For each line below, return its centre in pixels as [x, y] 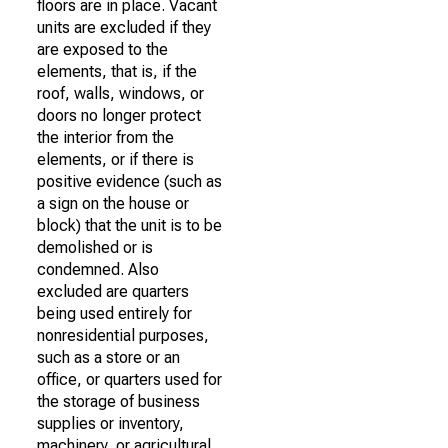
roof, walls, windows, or [120, 93]
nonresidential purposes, [123, 335]
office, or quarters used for [129, 379]
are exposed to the [102, 49]
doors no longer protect [119, 115]
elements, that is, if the [117, 71]
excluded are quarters [113, 291]
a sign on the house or [113, 203]
